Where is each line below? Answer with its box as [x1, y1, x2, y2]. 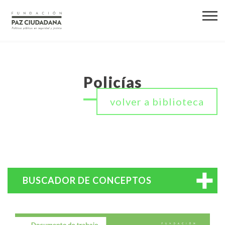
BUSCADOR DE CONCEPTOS [23, 175, 152, 186]
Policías [83, 73, 142, 91]
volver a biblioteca [110, 95, 204, 107]
